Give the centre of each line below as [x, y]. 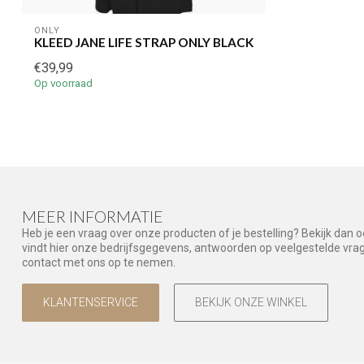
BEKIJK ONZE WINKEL [251, 302]
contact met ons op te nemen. [99, 263]
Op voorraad [63, 84]
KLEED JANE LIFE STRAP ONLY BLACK [144, 43]
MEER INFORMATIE [93, 217]
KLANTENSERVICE [91, 302]
